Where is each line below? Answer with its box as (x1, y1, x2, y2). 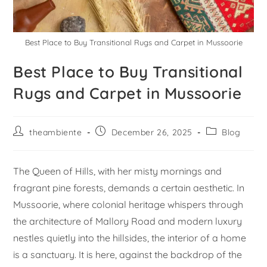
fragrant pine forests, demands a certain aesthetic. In (13, 182, 245, 194)
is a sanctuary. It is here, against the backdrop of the (13, 249, 243, 261)
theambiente (29, 127, 82, 138)
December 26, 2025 (111, 127, 193, 138)
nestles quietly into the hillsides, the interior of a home (13, 232, 247, 244)
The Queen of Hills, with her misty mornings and (13, 165, 222, 178)
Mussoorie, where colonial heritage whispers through (13, 198, 244, 211)
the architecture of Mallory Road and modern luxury (13, 215, 243, 228)
